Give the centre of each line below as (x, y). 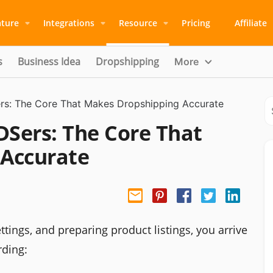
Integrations (69, 23)
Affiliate (250, 23)
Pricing (196, 23)
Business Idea (49, 62)
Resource (138, 23)
